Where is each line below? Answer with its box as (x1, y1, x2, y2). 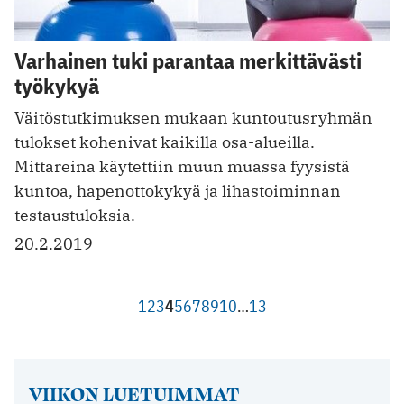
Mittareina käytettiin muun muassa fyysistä (14, 156, 350, 178)
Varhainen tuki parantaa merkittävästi (14, 46, 362, 76)
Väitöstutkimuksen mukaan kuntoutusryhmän (14, 107, 372, 129)
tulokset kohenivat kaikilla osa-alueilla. (14, 132, 315, 153)
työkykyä (14, 71, 99, 101)
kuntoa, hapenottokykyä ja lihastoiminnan (14, 180, 341, 202)
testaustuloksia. (14, 205, 135, 226)
